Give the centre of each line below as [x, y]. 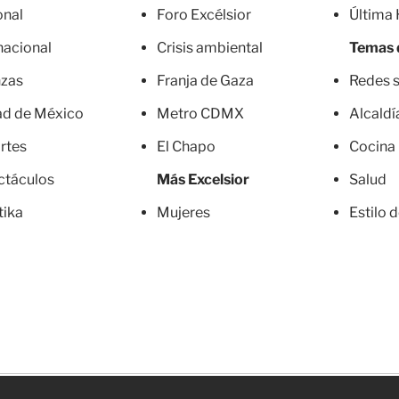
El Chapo [186, 147]
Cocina [372, 147]
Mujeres [183, 212]
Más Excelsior [203, 179]
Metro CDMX [200, 114]
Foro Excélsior [205, 15]
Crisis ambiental [210, 48]
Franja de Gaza [205, 81]
